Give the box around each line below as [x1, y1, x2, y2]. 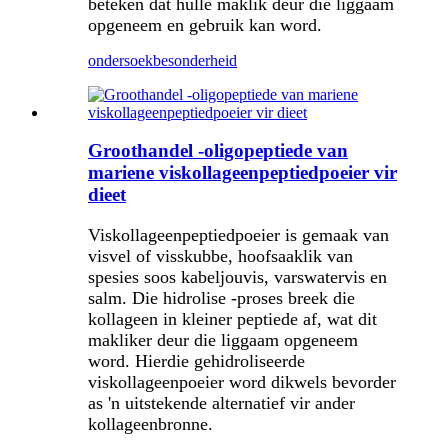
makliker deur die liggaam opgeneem [88, 330, 358, 351]
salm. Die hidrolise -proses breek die [88, 288, 355, 309]
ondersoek [88, 51, 153, 69]
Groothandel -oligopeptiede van [88, 140, 348, 162]
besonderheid [153, 51, 237, 69]
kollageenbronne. [88, 414, 213, 435]
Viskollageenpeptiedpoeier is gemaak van [88, 225, 389, 246]
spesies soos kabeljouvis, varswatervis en [88, 267, 387, 288]
